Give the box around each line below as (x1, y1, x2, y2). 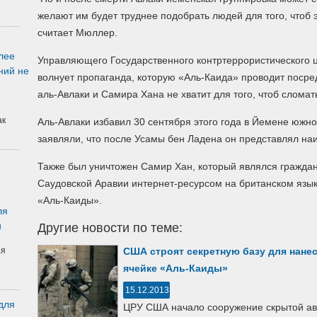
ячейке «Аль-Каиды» (123, 263, 228, 274)
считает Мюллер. (38, 27, 117, 38)
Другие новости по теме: (38, 221, 183, 235)
